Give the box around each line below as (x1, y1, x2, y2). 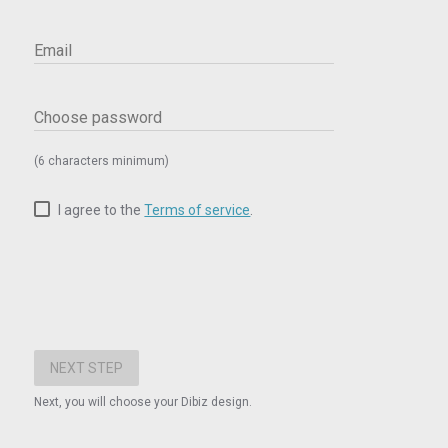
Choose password (34, 108, 163, 127)
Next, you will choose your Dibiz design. (34, 395, 253, 409)
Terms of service (144, 202, 251, 218)
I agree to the (58, 202, 145, 218)
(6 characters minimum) (34, 154, 170, 168)
